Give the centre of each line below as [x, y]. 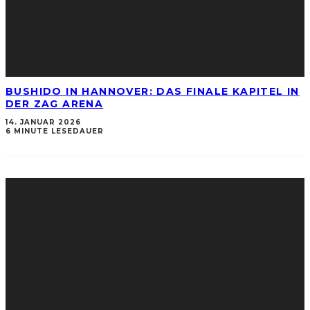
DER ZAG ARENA [55, 103]
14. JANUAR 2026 [43, 122]
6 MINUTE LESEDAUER [55, 131]
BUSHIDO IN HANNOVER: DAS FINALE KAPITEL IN [153, 91]
